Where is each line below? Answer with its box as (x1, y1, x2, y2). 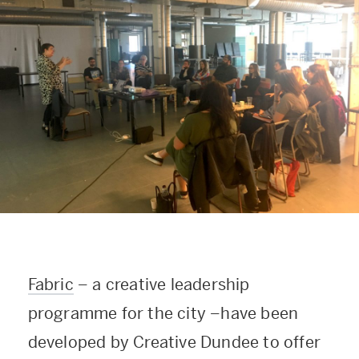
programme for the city (27, 304, 211, 324)
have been (220, 304, 299, 324)
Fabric (27, 275, 74, 295)
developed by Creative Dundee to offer (27, 333, 321, 353)
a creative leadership (92, 275, 250, 295)
